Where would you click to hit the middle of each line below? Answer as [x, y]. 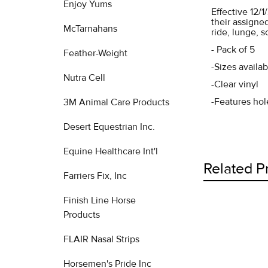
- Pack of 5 [233, 50]
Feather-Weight [95, 53]
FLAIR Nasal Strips [101, 239]
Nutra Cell [84, 78]
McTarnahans [90, 29]
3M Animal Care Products [116, 102]
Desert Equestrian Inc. [109, 127]
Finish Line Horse [100, 200]
